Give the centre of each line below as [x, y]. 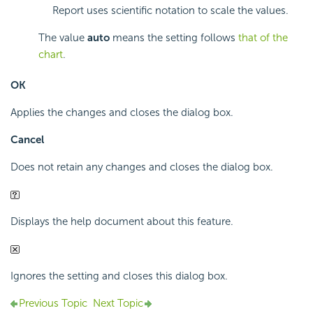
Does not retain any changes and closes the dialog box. [142, 167]
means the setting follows [174, 38]
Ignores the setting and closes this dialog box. [119, 276]
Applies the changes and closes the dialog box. [122, 113]
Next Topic [118, 304]
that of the [263, 38]
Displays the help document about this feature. [122, 222]
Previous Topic [53, 304]
